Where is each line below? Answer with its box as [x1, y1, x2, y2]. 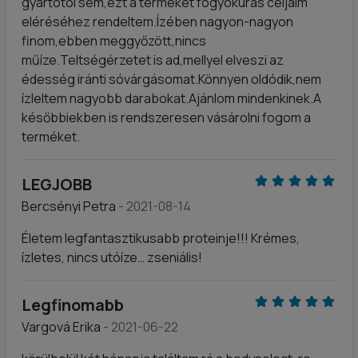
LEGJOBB [22, 173, 92, 195]
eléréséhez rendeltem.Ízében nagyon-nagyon [22, 13, 293, 30]
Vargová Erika [22, 318, 103, 336]
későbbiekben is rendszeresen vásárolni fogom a [22, 109, 311, 126]
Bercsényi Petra [22, 197, 118, 215]
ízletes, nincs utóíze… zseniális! [22, 249, 202, 266]
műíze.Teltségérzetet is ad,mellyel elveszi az [22, 51, 284, 69]
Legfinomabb [22, 294, 124, 316]
